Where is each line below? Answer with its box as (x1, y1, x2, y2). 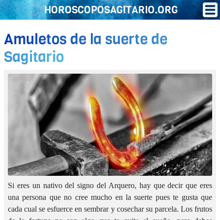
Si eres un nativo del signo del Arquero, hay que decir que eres (8, 181, 212, 190)
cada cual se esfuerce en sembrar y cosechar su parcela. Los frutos (8, 204, 212, 213)
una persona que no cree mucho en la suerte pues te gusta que (8, 192, 212, 201)
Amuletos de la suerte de (4, 29, 167, 49)
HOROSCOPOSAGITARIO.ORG (44, 3, 178, 17)
